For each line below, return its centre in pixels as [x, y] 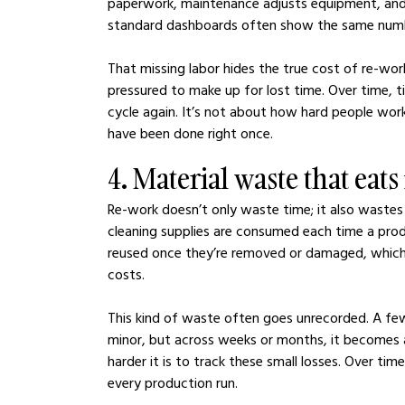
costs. [127, 274]
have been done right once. [191, 133]
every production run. [173, 383]
